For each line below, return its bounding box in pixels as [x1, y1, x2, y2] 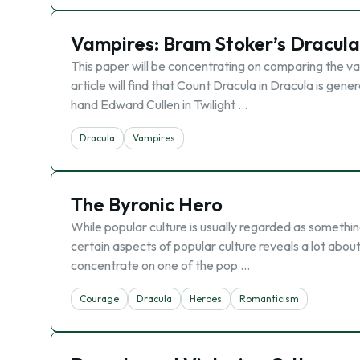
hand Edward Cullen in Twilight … [71, 96, 247, 112]
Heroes [190, 292, 222, 305]
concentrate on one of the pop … [71, 257, 250, 273]
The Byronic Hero [71, 192, 223, 216]
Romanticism [239, 292, 299, 305]
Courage [80, 292, 119, 305]
